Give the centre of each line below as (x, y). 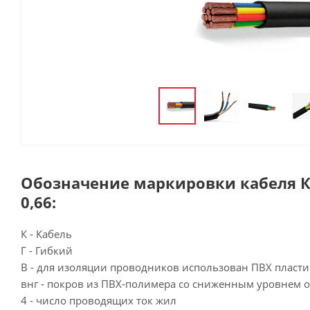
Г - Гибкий (47, 250)
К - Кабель (46, 234)
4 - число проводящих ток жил (99, 300)
